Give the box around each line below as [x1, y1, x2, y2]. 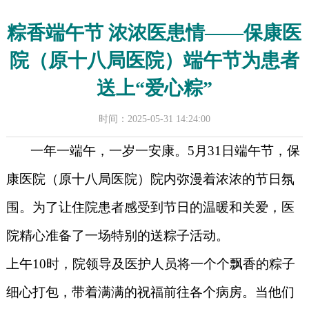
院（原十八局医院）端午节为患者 [9, 50, 299, 71]
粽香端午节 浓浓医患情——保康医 [7, 22, 302, 43]
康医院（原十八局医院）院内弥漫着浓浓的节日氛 [6, 172, 295, 186]
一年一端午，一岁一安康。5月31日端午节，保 [6, 143, 300, 158]
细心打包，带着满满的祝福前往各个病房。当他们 [6, 285, 295, 299]
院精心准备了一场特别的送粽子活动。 [6, 228, 229, 243]
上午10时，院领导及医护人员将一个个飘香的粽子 [6, 257, 295, 271]
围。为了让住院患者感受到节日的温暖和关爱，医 [6, 200, 295, 215]
